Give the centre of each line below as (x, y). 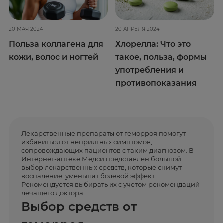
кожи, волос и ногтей (54, 57)
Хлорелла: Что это (153, 44)
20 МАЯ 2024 (26, 29)
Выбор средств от (79, 206)
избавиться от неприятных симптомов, (87, 142)
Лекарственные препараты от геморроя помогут (104, 134)
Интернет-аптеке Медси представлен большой (101, 159)
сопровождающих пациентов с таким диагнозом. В (108, 151)
